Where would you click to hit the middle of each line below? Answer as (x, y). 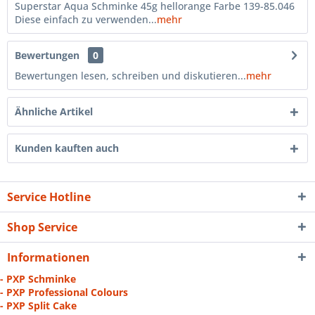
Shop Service (42, 227)
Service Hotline (49, 197)
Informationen (49, 257)
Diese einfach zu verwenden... (86, 19)
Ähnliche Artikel (54, 111)
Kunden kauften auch (67, 148)
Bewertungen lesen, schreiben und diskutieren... (130, 76)
